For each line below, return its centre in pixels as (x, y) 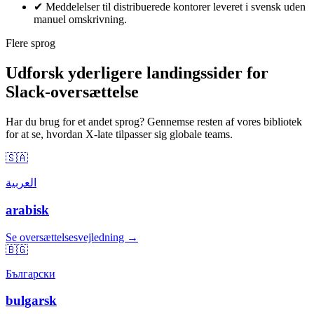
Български (30, 273)
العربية (21, 183)
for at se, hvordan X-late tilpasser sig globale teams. (119, 135)
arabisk (27, 210)
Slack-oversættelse (72, 92)
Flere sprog (30, 43)
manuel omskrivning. (80, 20)
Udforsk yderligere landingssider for (137, 73)
